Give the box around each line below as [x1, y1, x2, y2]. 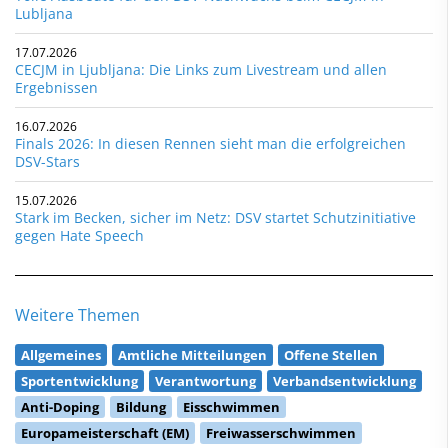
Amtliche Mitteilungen [118, 345, 267, 364]
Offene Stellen [284, 345, 378, 364]
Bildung [116, 397, 166, 416]
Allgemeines [21, 345, 101, 364]
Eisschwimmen [183, 397, 280, 416]
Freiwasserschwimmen [206, 423, 356, 442]
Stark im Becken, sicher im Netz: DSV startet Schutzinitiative [15, 207, 416, 227]
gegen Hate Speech [15, 225, 144, 245]
